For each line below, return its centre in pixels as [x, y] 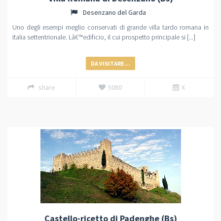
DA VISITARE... [110, 63]
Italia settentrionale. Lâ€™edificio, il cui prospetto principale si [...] [104, 37]
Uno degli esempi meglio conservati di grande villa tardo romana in [110, 27]
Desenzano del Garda [113, 12]
